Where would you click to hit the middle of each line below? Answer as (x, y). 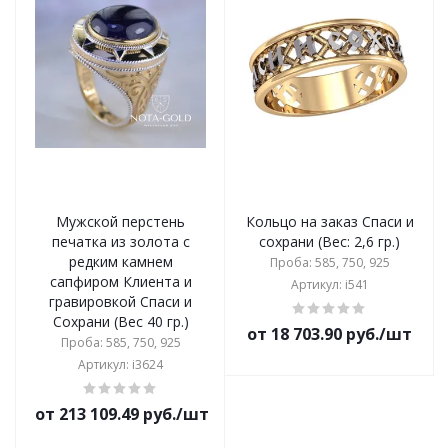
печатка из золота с (120, 241)
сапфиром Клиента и (120, 281)
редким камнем (120, 261)
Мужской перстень (120, 221)
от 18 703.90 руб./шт (329, 334)
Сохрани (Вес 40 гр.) (120, 321)
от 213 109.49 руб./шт (122, 414)
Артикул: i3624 (120, 364)
